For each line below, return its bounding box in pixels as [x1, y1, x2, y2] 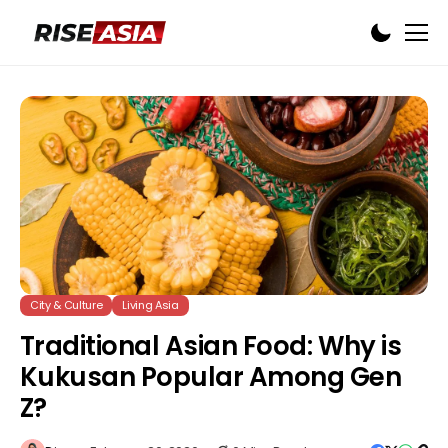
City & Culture [30, 297, 103, 314]
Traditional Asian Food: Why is [20, 328, 402, 365]
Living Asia [122, 297, 179, 314]
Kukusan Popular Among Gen [20, 359, 402, 396]
